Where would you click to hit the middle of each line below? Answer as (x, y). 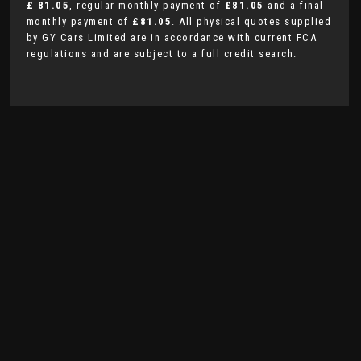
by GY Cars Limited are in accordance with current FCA (172, 37)
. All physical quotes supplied (252, 21)
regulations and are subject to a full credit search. (162, 54)
